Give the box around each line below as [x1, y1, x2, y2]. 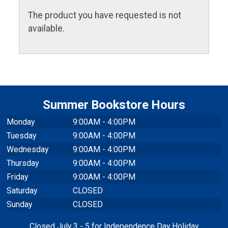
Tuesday [7, 131, 37, 140]
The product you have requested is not [28, 10, 182, 21]
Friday [7, 172, 28, 182]
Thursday [7, 158, 39, 168]
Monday [7, 117, 35, 127]
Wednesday [7, 145, 49, 154]
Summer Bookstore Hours [43, 98, 185, 112]
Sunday [7, 199, 33, 209]
